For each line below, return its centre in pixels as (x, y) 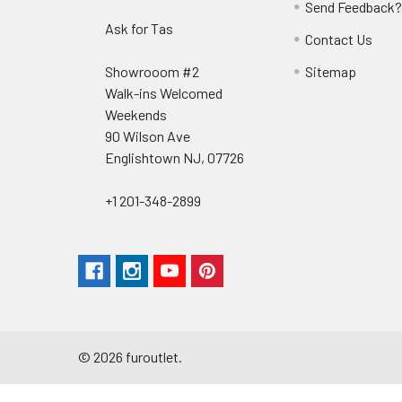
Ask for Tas (139, 28)
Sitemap (331, 71)
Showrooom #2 (152, 71)
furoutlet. (153, 357)
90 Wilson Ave (148, 135)
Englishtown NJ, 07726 (175, 157)
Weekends (136, 114)
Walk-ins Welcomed (164, 92)
